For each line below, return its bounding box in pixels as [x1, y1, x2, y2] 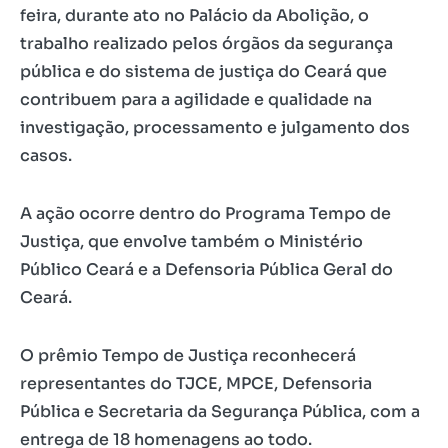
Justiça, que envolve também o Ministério [20, 230, 363, 252]
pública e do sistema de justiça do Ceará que [20, 60, 387, 82]
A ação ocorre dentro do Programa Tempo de [20, 202, 391, 224]
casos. [20, 144, 72, 166]
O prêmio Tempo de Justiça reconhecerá [20, 344, 356, 366]
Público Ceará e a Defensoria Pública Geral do [20, 258, 393, 280]
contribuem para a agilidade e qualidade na [20, 88, 372, 110]
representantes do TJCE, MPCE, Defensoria [20, 372, 372, 394]
